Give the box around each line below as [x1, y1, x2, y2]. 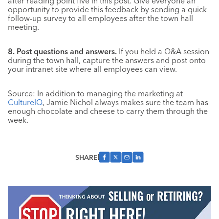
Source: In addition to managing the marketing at [8, 88, 183, 98]
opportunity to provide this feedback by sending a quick [8, 4, 207, 14]
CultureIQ [8, 97, 43, 107]
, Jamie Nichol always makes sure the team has [43, 97, 208, 107]
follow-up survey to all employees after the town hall [8, 13, 193, 23]
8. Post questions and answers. [8, 46, 117, 56]
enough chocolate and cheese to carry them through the [8, 106, 208, 116]
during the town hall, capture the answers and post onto [8, 55, 206, 65]
